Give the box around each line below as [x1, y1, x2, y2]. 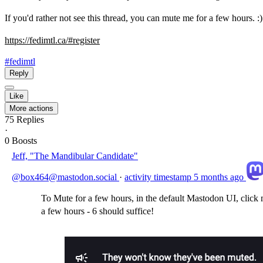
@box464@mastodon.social [12, 172, 119, 182]
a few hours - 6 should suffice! [41, 206, 154, 216]
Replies [16, 114, 44, 124]
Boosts [12, 136, 37, 146]
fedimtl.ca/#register [29, 35, 100, 45]
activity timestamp [124, 172, 191, 182]
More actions [9, 104, 53, 113]
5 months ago [194, 172, 244, 182]
